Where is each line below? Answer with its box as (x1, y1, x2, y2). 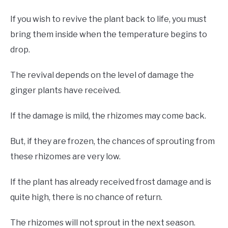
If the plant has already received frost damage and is (10, 177, 211, 187)
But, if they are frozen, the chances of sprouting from (10, 136, 215, 147)
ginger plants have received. (10, 85, 122, 96)
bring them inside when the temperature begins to (10, 30, 207, 40)
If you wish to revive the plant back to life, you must (10, 14, 207, 24)
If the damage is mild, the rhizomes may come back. (10, 111, 206, 121)
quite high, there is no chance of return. (10, 192, 162, 203)
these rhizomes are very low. (10, 152, 122, 162)
